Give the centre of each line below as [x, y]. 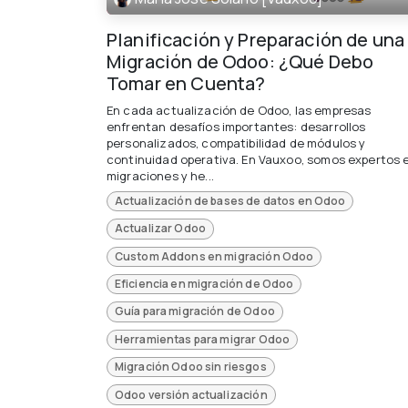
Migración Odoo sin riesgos [190, 367]
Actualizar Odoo [160, 229]
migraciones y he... [160, 175]
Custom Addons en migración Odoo [214, 256]
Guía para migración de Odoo [194, 311]
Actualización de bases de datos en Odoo [230, 200]
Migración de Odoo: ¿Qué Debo [240, 61]
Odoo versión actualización [191, 394]
